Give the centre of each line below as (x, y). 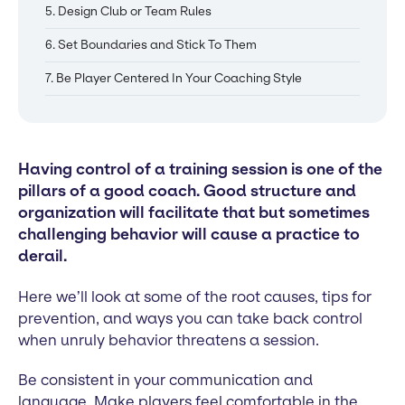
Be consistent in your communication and (165, 379)
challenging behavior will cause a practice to (189, 234)
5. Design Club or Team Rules (128, 11)
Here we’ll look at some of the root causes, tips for (195, 296)
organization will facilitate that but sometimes (194, 212)
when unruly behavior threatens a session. (169, 339)
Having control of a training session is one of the (200, 169)
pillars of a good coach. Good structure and (187, 191)
